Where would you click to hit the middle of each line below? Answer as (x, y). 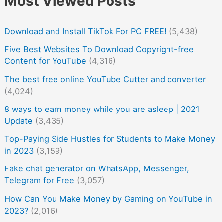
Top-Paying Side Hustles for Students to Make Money (110, 139)
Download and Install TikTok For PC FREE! (85, 31)
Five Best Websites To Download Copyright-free (99, 49)
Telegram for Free (39, 181)
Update (18, 121)
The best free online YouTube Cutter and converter (105, 79)
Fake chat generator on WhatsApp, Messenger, (97, 169)
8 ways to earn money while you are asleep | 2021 (102, 109)
